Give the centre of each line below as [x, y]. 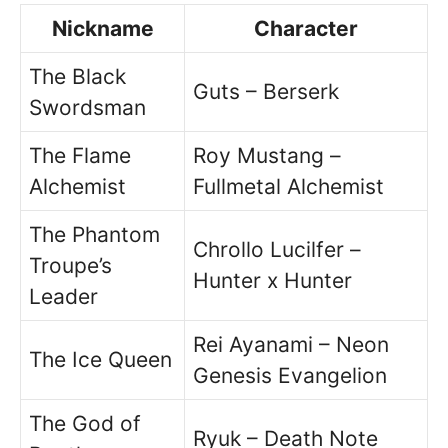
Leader [63, 296]
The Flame [80, 155]
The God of [85, 423]
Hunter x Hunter [272, 280]
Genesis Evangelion [290, 375]
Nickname [102, 28]
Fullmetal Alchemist [288, 186]
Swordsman [87, 107]
